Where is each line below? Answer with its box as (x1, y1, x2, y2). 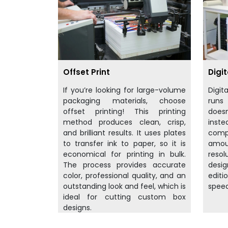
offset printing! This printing (63, 106, 186, 117)
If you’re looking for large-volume (63, 85, 186, 96)
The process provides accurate (63, 160, 186, 170)
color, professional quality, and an (63, 170, 186, 181)
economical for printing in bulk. (63, 149, 186, 160)
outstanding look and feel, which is (63, 181, 186, 192)
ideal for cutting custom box (63, 192, 186, 203)
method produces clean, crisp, (63, 117, 186, 128)
